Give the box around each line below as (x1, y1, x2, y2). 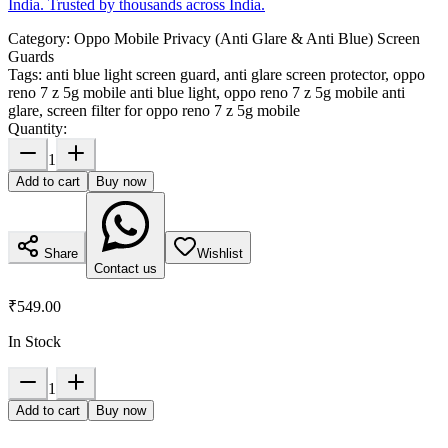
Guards (8, 48, 54, 66)
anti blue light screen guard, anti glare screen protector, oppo (46, 66, 425, 84)
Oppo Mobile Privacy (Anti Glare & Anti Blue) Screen (74, 30, 420, 48)
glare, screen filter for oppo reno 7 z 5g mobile (8, 102, 300, 120)
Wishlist (197, 246, 243, 262)
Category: (8, 30, 74, 48)
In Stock (8, 333, 61, 351)
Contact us (94, 261, 157, 277)
